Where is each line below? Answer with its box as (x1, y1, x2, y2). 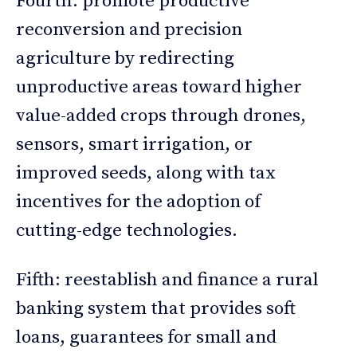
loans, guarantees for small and (16, 325, 277, 349)
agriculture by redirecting (16, 46, 234, 70)
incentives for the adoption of (16, 190, 261, 214)
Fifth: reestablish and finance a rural (16, 268, 319, 292)
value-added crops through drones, (16, 104, 306, 127)
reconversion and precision (16, 18, 242, 41)
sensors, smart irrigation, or (16, 132, 253, 156)
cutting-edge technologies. (16, 218, 237, 242)
